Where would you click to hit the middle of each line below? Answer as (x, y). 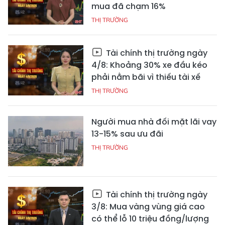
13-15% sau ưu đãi (127, 134)
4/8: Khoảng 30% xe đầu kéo (149, 65)
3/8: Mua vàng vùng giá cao (148, 206)
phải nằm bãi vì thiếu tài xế (146, 77)
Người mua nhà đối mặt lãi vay (154, 122)
